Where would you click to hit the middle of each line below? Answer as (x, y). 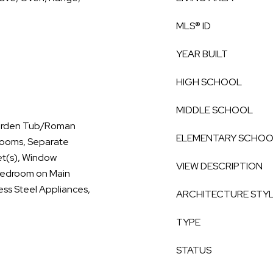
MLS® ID (193, 26)
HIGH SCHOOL (209, 82)
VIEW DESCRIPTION (219, 166)
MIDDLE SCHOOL (214, 110)
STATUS (194, 250)
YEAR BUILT (202, 54)
